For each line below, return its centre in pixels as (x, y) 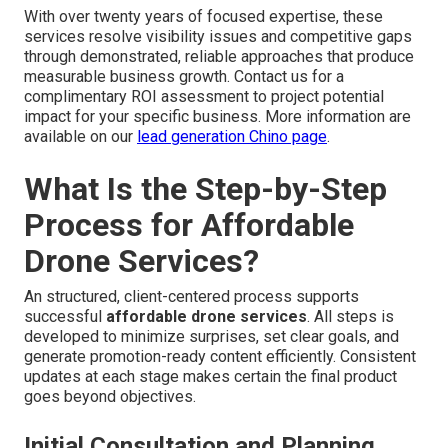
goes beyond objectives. (110, 397)
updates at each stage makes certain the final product (210, 377)
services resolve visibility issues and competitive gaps (218, 37)
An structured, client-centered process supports (191, 297)
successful (65, 317)
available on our (80, 137)
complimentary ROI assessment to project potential (204, 97)
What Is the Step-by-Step (205, 189)
